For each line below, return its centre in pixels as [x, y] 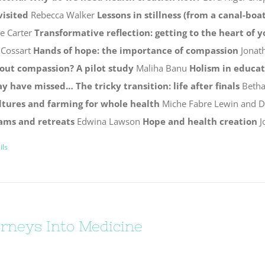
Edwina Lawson [108, 121]
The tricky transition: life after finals [157, 85]
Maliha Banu [161, 68]
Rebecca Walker [62, 14]
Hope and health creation [200, 121]
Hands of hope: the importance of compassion [135, 50]
